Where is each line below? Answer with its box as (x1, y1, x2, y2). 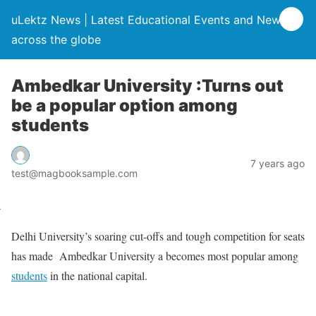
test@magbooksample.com (11, 166, 138, 179)
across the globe (11, 32, 101, 47)
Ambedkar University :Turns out (11, 75, 284, 96)
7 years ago (250, 157, 305, 169)
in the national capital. (47, 267, 147, 283)
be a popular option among (11, 95, 238, 116)
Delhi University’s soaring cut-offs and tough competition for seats (11, 228, 305, 243)
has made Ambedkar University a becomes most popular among (11, 248, 298, 263)
